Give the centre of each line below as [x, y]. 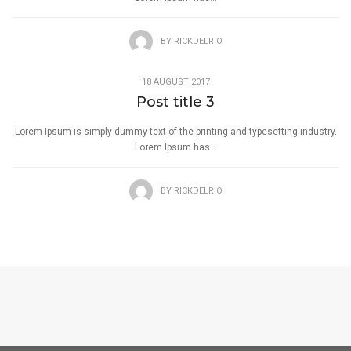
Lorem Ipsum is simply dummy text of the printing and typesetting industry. [175, 132]
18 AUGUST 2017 [175, 82]
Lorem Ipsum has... [175, 148]
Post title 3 [175, 102]
